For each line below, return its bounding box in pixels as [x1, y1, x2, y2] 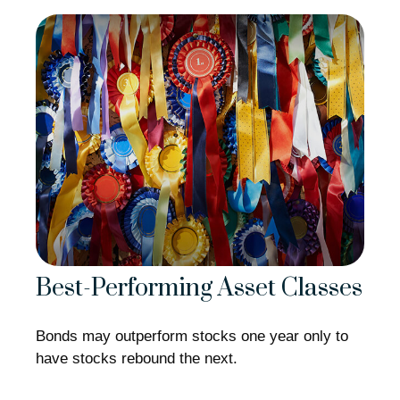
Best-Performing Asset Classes [36, 273, 362, 304]
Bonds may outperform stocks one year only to [36, 327, 348, 345]
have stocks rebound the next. [36, 349, 237, 367]
